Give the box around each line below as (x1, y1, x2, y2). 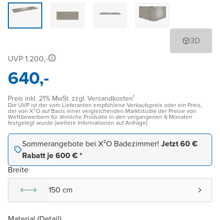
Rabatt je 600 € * (22, 149, 82, 161)
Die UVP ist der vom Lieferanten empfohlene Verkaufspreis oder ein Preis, (8, 100, 202, 110)
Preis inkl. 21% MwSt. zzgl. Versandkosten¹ (8, 93, 135, 104)
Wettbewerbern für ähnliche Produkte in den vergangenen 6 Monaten (8, 112, 192, 121)
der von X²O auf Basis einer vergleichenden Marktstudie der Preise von (8, 106, 196, 115)
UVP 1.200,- (8, 53, 48, 64)
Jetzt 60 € (161, 137, 197, 149)
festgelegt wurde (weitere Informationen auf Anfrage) (8, 118, 147, 127)
